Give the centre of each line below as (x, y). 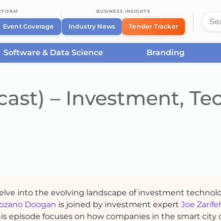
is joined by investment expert (119, 204)
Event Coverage (28, 26)
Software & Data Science (53, 53)
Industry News (92, 26)
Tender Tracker (153, 26)
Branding (166, 53)
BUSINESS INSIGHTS (123, 11)
